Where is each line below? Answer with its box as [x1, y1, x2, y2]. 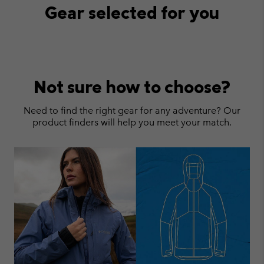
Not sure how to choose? [34, 75, 230, 98]
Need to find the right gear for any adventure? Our [24, 104, 240, 116]
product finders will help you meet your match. [32, 116, 232, 128]
